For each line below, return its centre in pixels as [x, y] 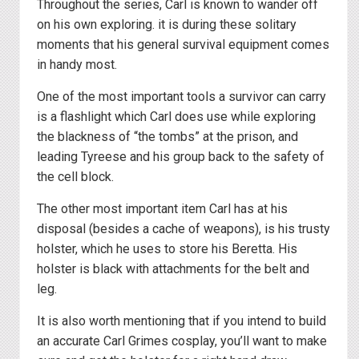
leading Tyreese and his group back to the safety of [181, 157]
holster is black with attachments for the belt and [173, 269]
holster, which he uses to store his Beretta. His [167, 249]
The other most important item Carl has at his [162, 209]
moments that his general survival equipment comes [183, 45]
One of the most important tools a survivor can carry [182, 97]
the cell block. [75, 177]
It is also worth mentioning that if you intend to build [182, 321]
